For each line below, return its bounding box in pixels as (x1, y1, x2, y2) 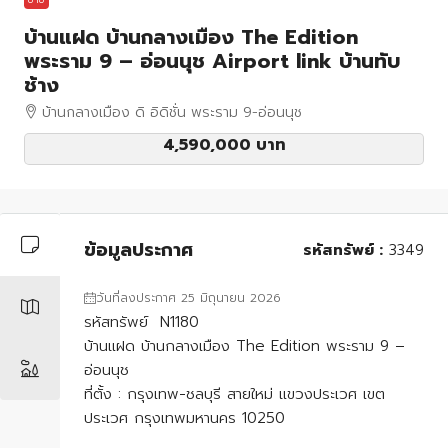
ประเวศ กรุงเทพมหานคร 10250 (84, 407, 285, 429)
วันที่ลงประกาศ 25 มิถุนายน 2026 (96, 289, 281, 307)
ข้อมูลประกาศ (84, 235, 193, 264)
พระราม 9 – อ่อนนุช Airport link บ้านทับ (24, 46, 400, 76)
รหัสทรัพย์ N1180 (84, 311, 199, 333)
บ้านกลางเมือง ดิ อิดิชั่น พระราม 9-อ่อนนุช (42, 102, 302, 123)
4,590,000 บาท (162, 133, 286, 157)
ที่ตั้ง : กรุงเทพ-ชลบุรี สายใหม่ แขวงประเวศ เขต (84, 383, 385, 405)
